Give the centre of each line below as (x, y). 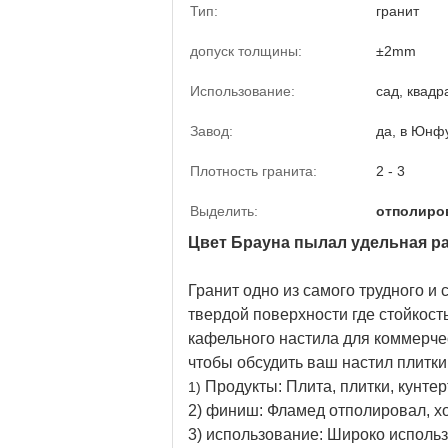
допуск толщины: (246, 51)
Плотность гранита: (253, 171)
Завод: (211, 131)
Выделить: (224, 211)
